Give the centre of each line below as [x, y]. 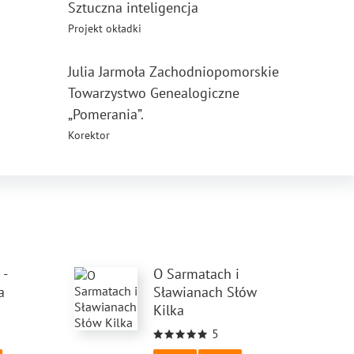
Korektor [89, 135]
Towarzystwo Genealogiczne [154, 93]
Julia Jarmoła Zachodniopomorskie [173, 72]
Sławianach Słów [205, 292]
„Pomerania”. [106, 114]
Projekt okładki [105, 28]
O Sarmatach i [196, 274]
